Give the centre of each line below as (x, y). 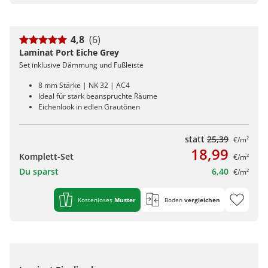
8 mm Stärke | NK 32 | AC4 (84, 85)
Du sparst (39, 171)
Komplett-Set (46, 156)
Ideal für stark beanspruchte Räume (98, 96)
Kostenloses (96, 200)
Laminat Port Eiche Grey (69, 52)
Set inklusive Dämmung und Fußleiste (81, 65)
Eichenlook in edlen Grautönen (89, 106)
